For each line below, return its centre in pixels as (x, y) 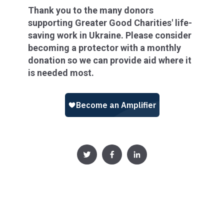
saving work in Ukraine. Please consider (110, 35)
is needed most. (64, 72)
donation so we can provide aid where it (110, 60)
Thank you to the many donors (91, 10)
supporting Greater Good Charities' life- (110, 22)
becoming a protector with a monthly (104, 47)
